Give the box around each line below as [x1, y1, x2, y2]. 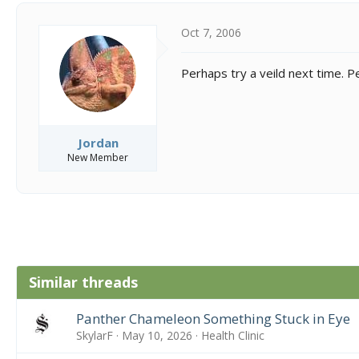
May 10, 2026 [121, 327, 192, 343]
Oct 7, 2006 [181, 25, 241, 40]
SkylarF [75, 327, 113, 343]
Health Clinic [200, 327, 264, 343]
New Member [67, 150, 128, 164]
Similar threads [29, 272, 138, 292]
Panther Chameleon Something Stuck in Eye [75, 309, 350, 328]
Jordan [77, 134, 119, 151]
